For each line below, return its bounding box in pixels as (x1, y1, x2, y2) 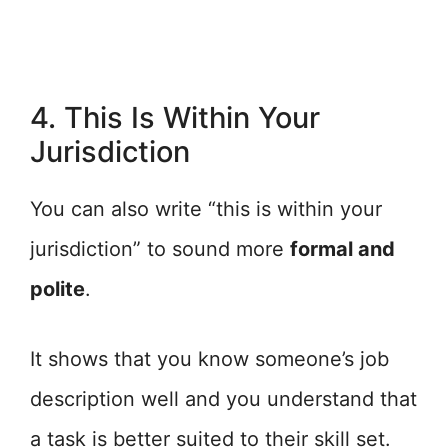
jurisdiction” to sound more (30, 237, 290, 261)
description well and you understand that (30, 387, 417, 411)
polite (30, 277, 85, 301)
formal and (290, 237, 395, 261)
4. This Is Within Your (30, 100, 320, 135)
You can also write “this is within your (30, 197, 382, 221)
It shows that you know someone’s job (30, 347, 389, 371)
